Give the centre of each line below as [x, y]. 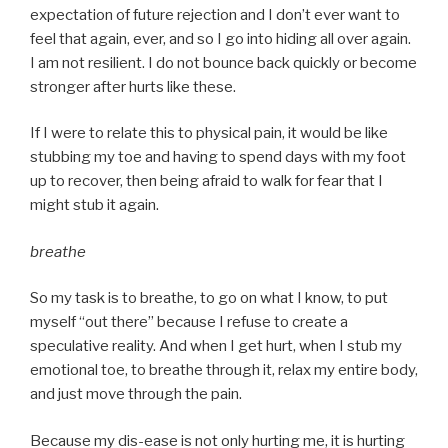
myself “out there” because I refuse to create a [189, 322]
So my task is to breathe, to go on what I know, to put [209, 298]
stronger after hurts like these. [133, 86]
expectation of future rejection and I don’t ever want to [215, 14]
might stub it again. [94, 205]
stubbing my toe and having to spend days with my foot [218, 157]
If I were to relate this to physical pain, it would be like [209, 133]
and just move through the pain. [136, 394]
